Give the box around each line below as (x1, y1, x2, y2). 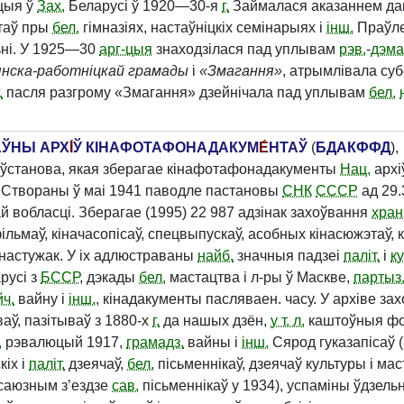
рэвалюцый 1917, (2, 335, 126, 350)
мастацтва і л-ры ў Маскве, (166, 270, 353, 285)
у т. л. (271, 313, 305, 328)
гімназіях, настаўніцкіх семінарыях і (79, 20, 326, 35)
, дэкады (79, 270, 139, 285)
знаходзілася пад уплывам (152, 41, 339, 57)
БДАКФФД (316, 140, 390, 155)
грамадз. (126, 335, 184, 350)
